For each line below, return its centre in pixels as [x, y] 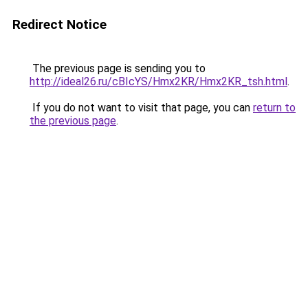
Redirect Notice [59, 24]
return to [274, 108]
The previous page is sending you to [118, 68]
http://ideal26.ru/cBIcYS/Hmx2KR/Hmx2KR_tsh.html [158, 81]
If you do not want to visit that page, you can [141, 108]
